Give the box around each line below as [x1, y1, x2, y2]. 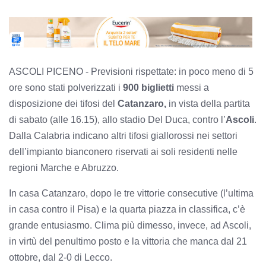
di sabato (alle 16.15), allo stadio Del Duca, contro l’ [9, 114, 226, 125]
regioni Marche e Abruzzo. [9, 162, 123, 173]
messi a [176, 82, 209, 93]
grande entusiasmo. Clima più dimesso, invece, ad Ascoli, [9, 220, 251, 230]
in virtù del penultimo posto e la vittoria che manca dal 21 [9, 236, 247, 246]
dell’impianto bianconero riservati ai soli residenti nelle [9, 146, 237, 157]
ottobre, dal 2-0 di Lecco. [9, 252, 112, 262]
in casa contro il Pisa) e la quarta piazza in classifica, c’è [9, 204, 245, 214]
